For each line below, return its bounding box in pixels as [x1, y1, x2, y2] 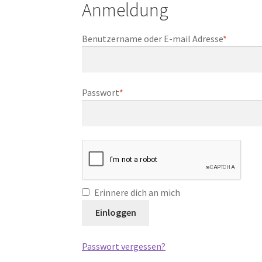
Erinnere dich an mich [94, 186, 181, 198]
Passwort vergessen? [82, 240, 166, 252]
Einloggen [95, 206, 136, 219]
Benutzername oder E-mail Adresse [82, 32, 223, 44]
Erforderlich [123, 86, 172, 98]
